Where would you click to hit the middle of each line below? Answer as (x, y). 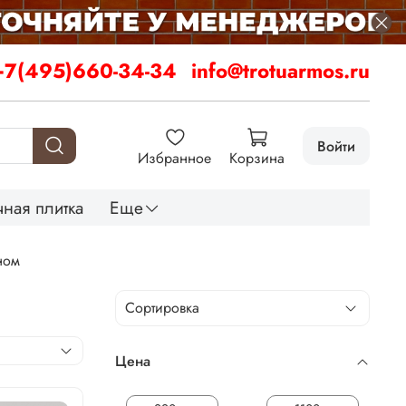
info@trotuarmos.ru (280, 71)
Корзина (257, 158)
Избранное (174, 158)
